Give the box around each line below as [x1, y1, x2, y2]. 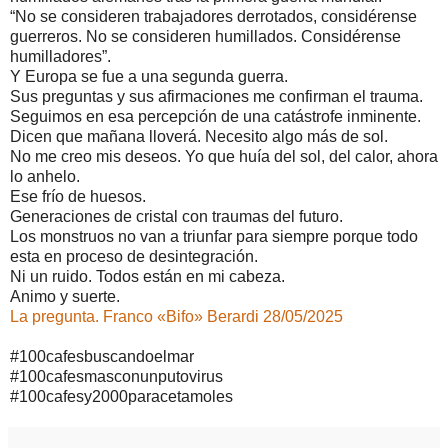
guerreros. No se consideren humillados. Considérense [10, 27, 401, 45]
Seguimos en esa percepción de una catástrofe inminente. [10, 107, 421, 125]
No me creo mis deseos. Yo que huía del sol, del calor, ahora [10, 147, 438, 165]
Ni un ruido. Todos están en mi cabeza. [10, 267, 285, 285]
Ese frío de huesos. [10, 187, 146, 205]
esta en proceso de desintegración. [10, 247, 258, 265]
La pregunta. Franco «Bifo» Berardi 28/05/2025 [10, 307, 343, 325]
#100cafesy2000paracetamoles [10, 387, 233, 405]
